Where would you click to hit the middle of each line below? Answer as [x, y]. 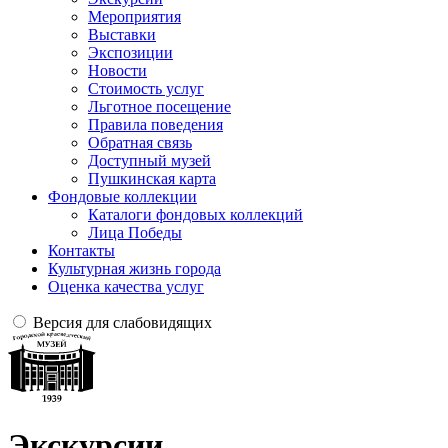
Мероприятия [134, 16]
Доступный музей [149, 160]
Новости [117, 70]
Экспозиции [130, 52]
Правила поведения [155, 124]
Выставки [122, 34]
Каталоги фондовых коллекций [195, 214]
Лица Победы [135, 232]
